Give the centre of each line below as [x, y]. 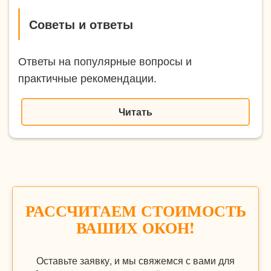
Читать [135, 111]
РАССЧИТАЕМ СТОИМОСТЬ [135, 210]
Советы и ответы [81, 24]
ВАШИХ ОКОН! [135, 227]
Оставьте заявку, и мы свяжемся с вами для [135, 260]
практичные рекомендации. [87, 77]
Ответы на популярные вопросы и [105, 60]
